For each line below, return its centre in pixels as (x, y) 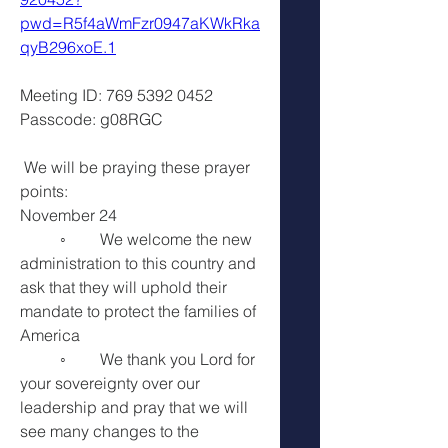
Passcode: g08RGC (91, 118)
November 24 (68, 214)
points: (44, 190)
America (52, 334)
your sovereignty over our (110, 382)
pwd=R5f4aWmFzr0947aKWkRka (140, 22)
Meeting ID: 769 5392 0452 (116, 94)
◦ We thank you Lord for (40, 358)
